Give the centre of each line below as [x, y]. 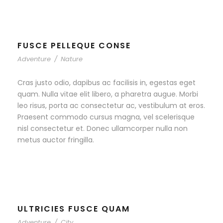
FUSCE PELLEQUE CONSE [74, 46]
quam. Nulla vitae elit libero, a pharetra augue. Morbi [108, 94]
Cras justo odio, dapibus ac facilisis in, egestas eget [107, 83]
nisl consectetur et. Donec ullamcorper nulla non [103, 129]
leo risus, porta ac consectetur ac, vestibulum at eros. [111, 106]
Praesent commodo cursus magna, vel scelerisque [106, 117]
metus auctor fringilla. [56, 140]
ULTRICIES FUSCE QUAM [74, 209]
